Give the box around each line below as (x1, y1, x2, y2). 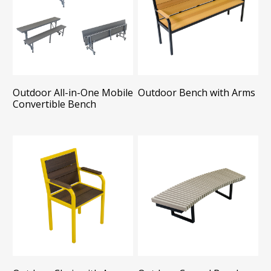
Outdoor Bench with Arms (138, 85, 256, 99)
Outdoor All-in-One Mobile (12, 85, 133, 99)
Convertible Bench (12, 97, 96, 111)
